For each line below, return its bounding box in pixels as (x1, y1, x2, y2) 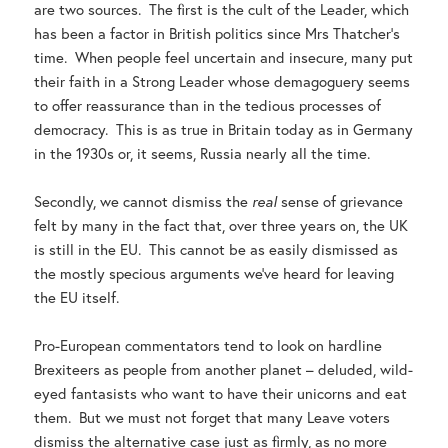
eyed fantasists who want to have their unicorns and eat (34, 383, 408, 404)
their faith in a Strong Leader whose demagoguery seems (34, 71, 411, 92)
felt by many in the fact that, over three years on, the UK (34, 215, 409, 236)
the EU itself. (34, 287, 120, 308)
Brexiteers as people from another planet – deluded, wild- (34, 359, 414, 380)
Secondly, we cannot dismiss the (34, 191, 253, 212)
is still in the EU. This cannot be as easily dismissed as (34, 239, 399, 260)
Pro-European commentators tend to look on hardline (34, 335, 383, 356)
